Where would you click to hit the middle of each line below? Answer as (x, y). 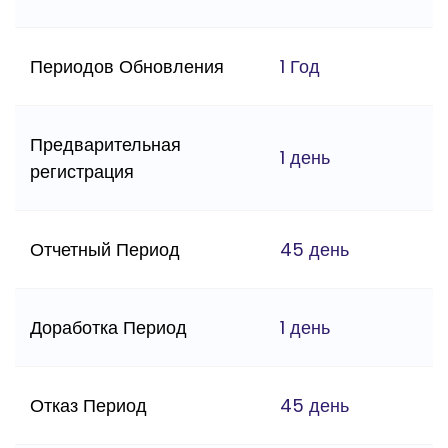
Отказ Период (88, 406)
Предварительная (105, 145)
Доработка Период (108, 328)
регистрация (82, 172)
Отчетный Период (105, 250)
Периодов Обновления (127, 67)
